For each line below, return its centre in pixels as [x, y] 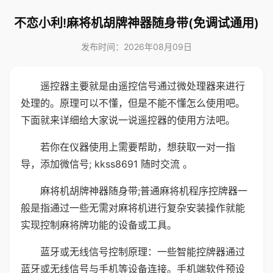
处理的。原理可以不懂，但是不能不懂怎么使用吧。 [133, 103]
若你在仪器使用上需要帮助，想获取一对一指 [138, 147]
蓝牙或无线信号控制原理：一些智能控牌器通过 [143, 252]
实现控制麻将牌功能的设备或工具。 [99, 225]
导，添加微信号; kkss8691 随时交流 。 [107, 164]
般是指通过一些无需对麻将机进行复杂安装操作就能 [133, 208]
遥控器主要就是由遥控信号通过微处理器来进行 [143, 86]
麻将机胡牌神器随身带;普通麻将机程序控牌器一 [144, 191]
